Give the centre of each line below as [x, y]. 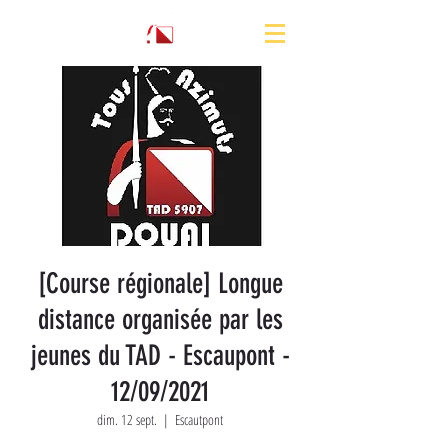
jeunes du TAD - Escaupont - [160, 355]
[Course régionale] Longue [160, 283]
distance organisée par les [160, 319]
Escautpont [199, 419]
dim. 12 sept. [127, 419]
